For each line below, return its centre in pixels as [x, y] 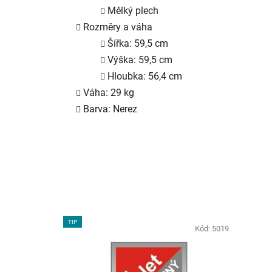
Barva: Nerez [110, 109]
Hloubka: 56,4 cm [145, 76]
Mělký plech [133, 10]
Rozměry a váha [118, 27]
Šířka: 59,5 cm [138, 43]
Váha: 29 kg [109, 92]
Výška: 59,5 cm [140, 59]
